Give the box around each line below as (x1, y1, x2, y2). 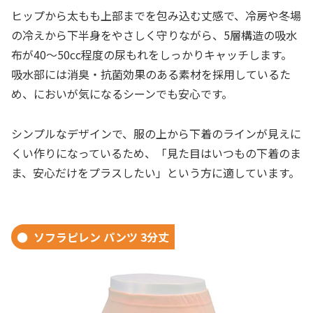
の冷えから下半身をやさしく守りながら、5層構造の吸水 (11, 26, 297, 43)
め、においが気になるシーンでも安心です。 (11, 85, 233, 102)
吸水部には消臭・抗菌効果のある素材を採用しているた (11, 65, 291, 82)
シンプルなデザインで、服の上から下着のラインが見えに (11, 124, 301, 142)
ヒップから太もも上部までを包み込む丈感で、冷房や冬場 (11, 6, 301, 24)
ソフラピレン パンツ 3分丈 (34, 228, 169, 246)
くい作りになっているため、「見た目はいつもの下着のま (11, 144, 301, 161)
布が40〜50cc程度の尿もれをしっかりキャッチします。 (11, 45, 292, 63)
